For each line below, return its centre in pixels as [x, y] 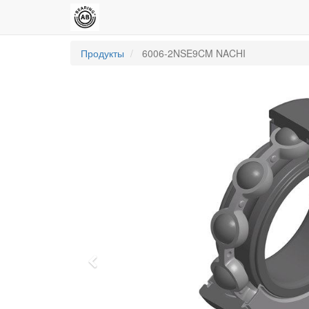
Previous [123, 264]
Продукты [102, 53]
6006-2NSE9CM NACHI [194, 53]
